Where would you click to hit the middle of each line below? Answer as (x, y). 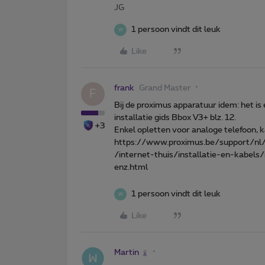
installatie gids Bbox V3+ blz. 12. (175, 118)
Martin (127, 253)
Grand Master (165, 88)
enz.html (131, 168)
